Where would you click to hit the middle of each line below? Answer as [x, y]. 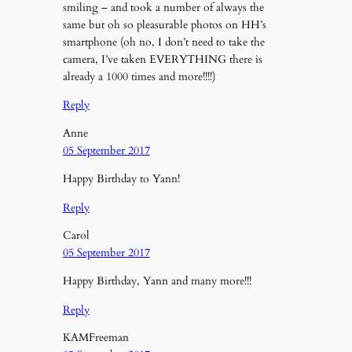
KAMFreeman [95, 338]
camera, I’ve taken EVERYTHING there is [162, 59]
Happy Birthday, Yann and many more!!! [157, 281]
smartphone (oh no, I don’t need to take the [163, 42]
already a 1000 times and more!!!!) [139, 76]
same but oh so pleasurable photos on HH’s [164, 24]
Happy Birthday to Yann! [121, 179]
